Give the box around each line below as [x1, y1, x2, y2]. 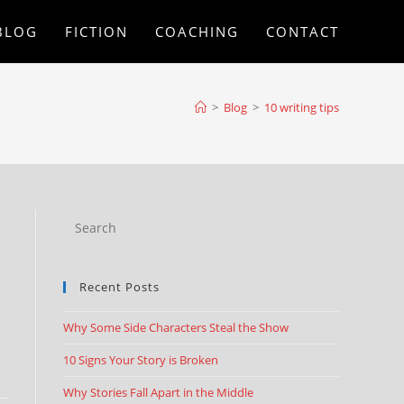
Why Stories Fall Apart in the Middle [63, 384, 253, 400]
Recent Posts [79, 279, 160, 295]
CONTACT [266, 23, 339, 41]
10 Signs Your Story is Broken [63, 352, 218, 368]
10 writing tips [264, 99, 339, 115]
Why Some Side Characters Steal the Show [63, 319, 289, 335]
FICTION [65, 23, 128, 41]
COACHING [155, 23, 239, 41]
